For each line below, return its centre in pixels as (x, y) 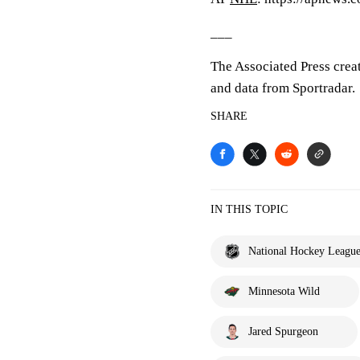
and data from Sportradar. (283, 88)
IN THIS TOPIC (249, 209)
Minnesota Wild (284, 291)
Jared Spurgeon (283, 331)
